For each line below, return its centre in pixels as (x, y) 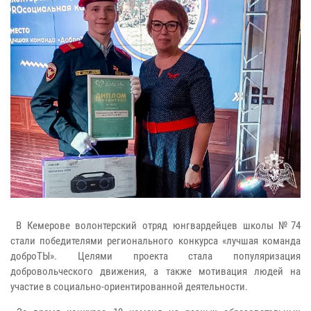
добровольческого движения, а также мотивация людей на (155, 271)
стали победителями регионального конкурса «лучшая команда (155, 241)
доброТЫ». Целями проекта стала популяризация (155, 256)
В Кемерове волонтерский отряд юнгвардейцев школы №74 (155, 225)
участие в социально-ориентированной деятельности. (129, 286)
